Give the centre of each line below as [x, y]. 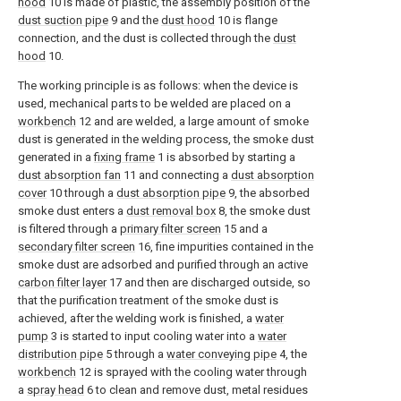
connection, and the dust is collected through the [145, 38]
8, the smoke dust [263, 211]
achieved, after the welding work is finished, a [137, 319]
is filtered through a [69, 229]
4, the [292, 354]
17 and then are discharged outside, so [209, 283]
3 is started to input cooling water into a [153, 337]
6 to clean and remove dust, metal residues [196, 390]
